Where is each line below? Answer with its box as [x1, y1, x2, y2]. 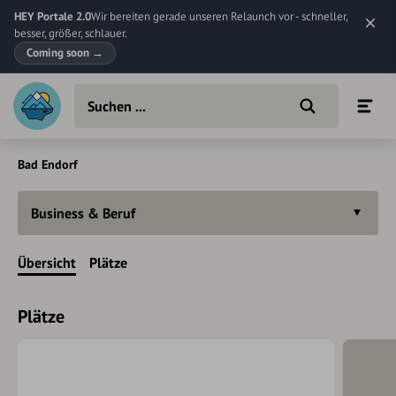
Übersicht [18, 254, 76, 271]
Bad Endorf [18, 156, 78, 172]
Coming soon [27, 45, 92, 60]
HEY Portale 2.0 [14, 9, 91, 24]
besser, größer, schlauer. [14, 26, 127, 41]
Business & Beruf [31, 204, 135, 222]
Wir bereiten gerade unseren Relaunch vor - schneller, [91, 9, 347, 24]
